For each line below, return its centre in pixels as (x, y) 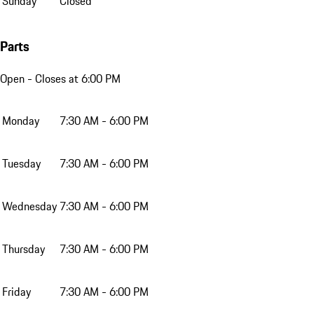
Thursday (23, 248)
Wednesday (29, 206)
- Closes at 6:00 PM (73, 78)
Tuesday (21, 163)
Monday (21, 120)
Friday (16, 291)
